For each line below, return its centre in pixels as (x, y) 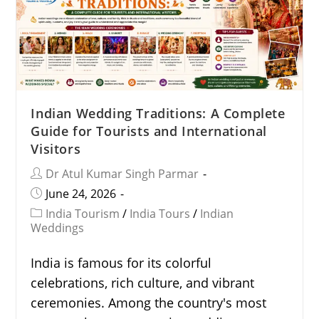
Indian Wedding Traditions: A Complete (158, 114)
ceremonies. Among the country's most (149, 303)
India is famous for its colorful (121, 263)
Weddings (58, 228)
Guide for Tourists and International (149, 131)
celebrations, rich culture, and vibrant (143, 283)
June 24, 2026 (81, 194)
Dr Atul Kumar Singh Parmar (122, 174)
